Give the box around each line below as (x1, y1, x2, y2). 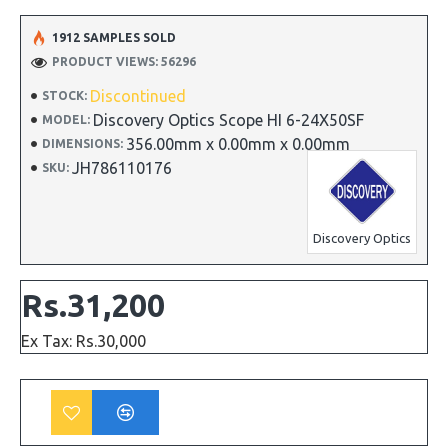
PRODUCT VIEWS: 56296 (52, 55, 196, 68)
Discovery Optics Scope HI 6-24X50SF (93, 111, 364, 129)
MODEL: (42, 113, 90, 126)
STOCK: (42, 89, 87, 102)
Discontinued (90, 87, 186, 105)
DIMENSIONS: (42, 137, 123, 150)
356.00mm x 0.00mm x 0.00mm (126, 135, 350, 153)
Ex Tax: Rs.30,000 (21, 332, 146, 350)
